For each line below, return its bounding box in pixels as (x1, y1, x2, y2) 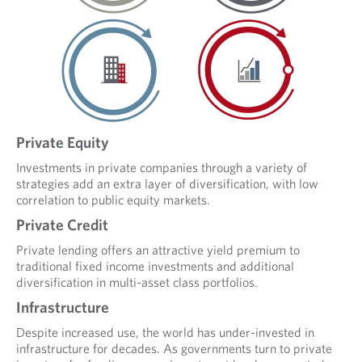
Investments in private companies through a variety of (16, 159, 307, 175)
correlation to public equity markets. (16, 192, 213, 207)
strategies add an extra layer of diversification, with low (16, 175, 318, 191)
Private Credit (16, 215, 108, 234)
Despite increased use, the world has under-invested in (16, 324, 314, 339)
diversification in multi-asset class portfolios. (16, 274, 258, 289)
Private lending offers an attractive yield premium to (16, 242, 300, 257)
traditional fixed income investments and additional (16, 258, 294, 273)
